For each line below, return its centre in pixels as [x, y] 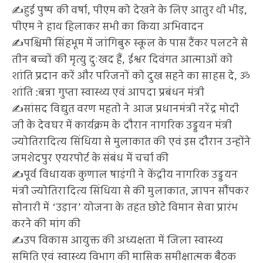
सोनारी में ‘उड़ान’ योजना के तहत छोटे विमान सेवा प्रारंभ [125, 208]
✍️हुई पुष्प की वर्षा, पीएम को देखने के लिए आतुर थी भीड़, [130, 10]
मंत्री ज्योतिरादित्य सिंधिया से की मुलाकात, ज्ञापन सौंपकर [130, 191]
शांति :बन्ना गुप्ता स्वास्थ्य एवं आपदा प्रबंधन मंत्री [108, 92]
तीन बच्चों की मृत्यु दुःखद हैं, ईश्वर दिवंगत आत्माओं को [122, 60]
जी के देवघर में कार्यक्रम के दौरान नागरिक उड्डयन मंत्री [122, 125]
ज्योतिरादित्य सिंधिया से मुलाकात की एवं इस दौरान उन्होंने [131, 142]
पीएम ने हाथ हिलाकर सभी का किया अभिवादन [108, 27]
